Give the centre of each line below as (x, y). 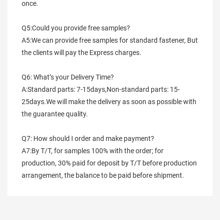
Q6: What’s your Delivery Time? (68, 77)
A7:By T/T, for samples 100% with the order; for (93, 151)
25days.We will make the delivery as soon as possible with (109, 102)
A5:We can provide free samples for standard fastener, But (110, 41)
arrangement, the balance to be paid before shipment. (103, 176)
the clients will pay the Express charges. (82, 53)
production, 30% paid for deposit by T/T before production (109, 163)
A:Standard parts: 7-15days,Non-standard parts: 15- (101, 90)
